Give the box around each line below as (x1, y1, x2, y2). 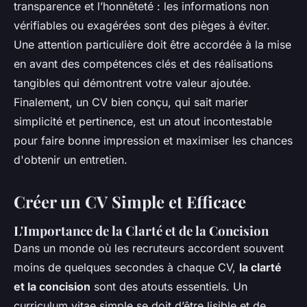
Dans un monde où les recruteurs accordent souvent (14, 241, 284, 255)
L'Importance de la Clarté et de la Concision (14, 221, 269, 239)
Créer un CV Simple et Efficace (14, 190, 246, 212)
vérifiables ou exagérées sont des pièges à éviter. (14, 18, 270, 32)
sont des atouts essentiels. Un (90, 279, 247, 293)
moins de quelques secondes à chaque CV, (14, 260, 239, 274)
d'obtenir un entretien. (14, 152, 127, 167)
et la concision (14, 279, 90, 293)
